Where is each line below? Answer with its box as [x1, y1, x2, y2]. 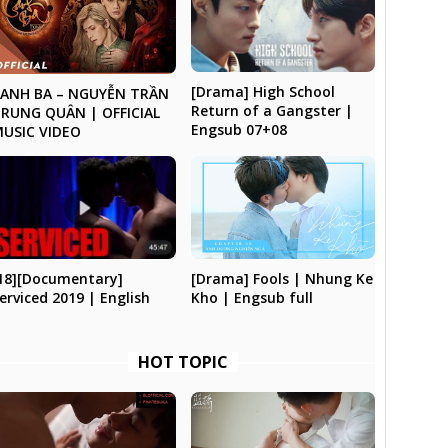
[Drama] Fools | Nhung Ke [190, 269, 373, 289]
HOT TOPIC [138, 351, 229, 374]
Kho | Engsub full [190, 288, 313, 308]
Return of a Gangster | [190, 100, 353, 120]
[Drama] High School [190, 81, 335, 101]
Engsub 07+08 [190, 119, 287, 139]
